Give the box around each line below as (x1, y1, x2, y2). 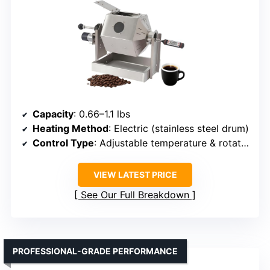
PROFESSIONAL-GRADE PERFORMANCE (13, 245, 178, 256)
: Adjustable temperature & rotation (94, 136, 241, 149)
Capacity (33, 107, 74, 120)
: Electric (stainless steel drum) (108, 122, 249, 134)
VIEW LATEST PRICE (93, 169, 177, 180)
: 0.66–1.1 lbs (74, 107, 130, 120)
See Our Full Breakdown (81, 188, 189, 201)
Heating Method (33, 122, 108, 134)
